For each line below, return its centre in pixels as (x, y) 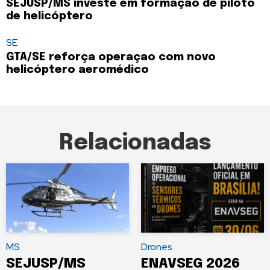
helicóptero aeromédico (77, 70)
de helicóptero (49, 17)
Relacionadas (135, 144)
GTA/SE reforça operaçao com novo (111, 58)
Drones (157, 246)
